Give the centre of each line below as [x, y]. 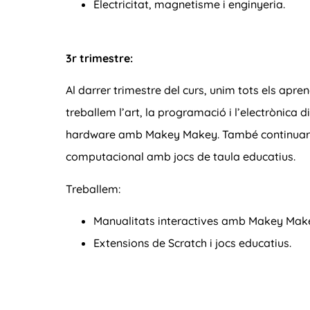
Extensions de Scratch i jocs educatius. [192, 243]
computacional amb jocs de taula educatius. [182, 157]
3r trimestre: [99, 58]
